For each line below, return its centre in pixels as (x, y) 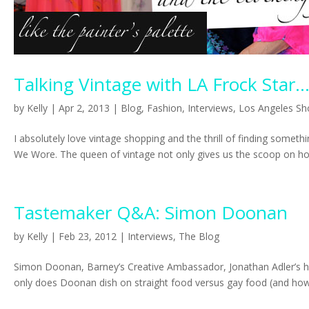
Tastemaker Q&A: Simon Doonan (151, 212)
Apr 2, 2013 (84, 108)
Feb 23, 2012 (88, 236)
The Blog (199, 236)
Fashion (165, 108)
